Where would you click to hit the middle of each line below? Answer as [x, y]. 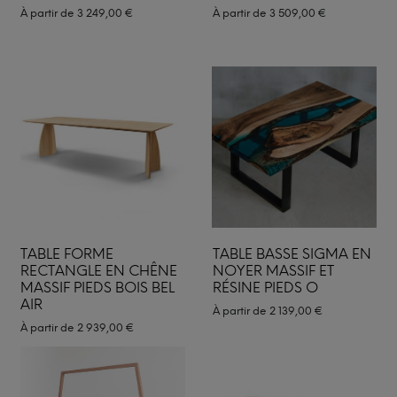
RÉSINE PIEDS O [265, 287]
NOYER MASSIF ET [273, 270]
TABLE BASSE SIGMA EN [292, 253]
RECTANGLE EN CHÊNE [99, 270]
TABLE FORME [67, 253]
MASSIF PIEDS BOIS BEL [97, 287]
